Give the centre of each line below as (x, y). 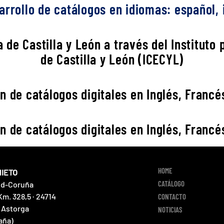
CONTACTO (172, 197)
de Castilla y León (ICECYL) (112, 59)
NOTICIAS (170, 210)
